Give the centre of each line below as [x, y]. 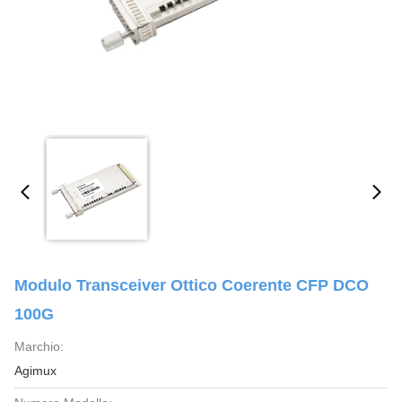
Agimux [35, 371]
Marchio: [39, 346]
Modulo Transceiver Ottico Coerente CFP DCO [192, 285]
